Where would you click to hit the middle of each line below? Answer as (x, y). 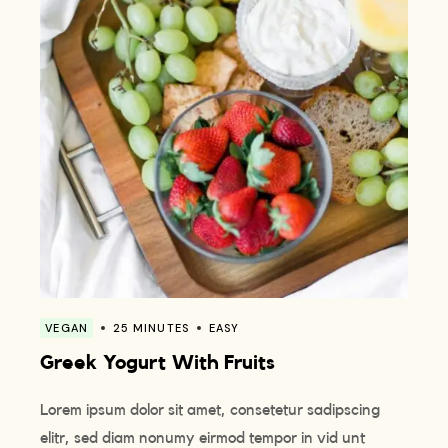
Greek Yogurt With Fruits (158, 363)
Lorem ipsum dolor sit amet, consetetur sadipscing (210, 410)
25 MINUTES (150, 328)
